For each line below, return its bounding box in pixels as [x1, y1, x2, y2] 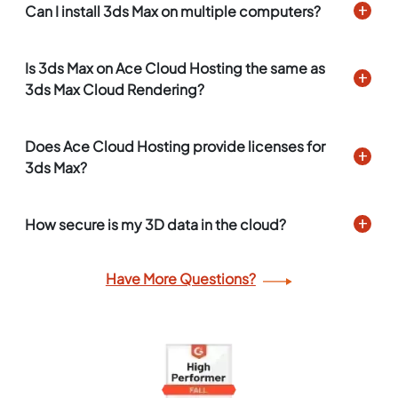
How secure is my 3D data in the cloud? [25, 215, 287, 235]
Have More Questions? [105, 269, 256, 289]
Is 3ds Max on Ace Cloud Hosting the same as [25, 59, 326, 78]
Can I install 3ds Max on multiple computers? [25, 2, 322, 21]
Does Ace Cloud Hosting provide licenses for [25, 137, 326, 156]
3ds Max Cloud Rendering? [25, 80, 205, 99]
